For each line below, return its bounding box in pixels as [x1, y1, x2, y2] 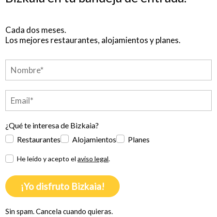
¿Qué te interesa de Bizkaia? [5, 120, 99, 130]
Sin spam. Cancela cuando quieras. [5, 206, 113, 216]
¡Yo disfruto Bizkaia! [20, 180, 105, 192]
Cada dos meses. [5, 24, 67, 35]
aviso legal [77, 154, 109, 163]
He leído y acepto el [17, 154, 78, 163]
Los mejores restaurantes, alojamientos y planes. [5, 34, 181, 45]
